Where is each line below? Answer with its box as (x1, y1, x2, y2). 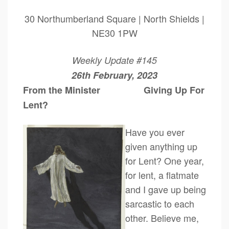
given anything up (125, 140, 197, 153)
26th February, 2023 (72, 68, 157, 82)
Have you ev (125, 125, 176, 139)
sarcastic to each (125, 197, 194, 210)
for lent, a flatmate (125, 168, 199, 181)
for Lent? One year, (125, 154, 204, 167)
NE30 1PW (91, 26, 138, 39)
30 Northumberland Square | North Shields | (25, 12, 204, 25)
